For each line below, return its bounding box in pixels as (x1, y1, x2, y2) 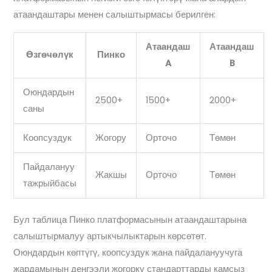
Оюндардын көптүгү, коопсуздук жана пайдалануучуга (13, 246, 243, 259)
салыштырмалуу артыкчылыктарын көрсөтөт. (13, 229, 207, 242)
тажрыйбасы (23, 177, 77, 190)
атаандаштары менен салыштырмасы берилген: (13, 8, 216, 21)
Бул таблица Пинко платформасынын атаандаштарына (13, 213, 247, 226)
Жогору (95, 132, 127, 144)
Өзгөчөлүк (26, 49, 74, 61)
